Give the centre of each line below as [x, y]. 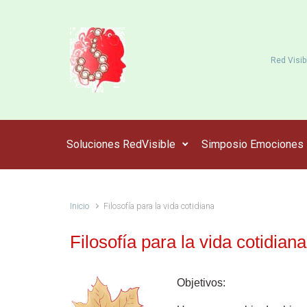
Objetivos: [201, 283]
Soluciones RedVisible [121, 144]
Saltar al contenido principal [84, 19]
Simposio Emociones [252, 144]
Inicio [79, 206]
